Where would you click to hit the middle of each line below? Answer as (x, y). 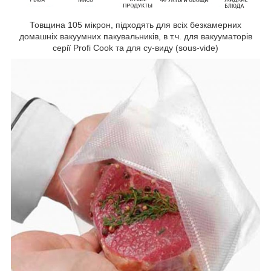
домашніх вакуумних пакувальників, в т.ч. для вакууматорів (135, 36)
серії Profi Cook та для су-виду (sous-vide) (135, 47)
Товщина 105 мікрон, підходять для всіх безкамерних (135, 24)
